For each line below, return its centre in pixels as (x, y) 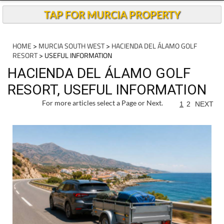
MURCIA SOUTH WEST (71, 46)
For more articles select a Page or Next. (102, 103)
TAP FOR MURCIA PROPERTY (112, 14)
